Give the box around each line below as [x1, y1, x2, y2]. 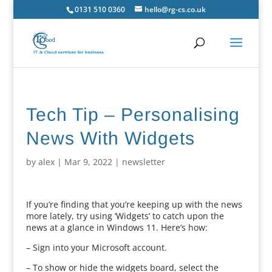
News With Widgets [25, 128, 195, 148]
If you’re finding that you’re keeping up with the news [25, 199, 242, 210]
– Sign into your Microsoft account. [25, 242, 167, 253]
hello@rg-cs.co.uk [144, 4, 206, 15]
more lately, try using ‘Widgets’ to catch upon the [25, 210, 224, 222]
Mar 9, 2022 [64, 156, 112, 168]
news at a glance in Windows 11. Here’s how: [25, 222, 208, 233]
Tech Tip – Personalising [25, 104, 240, 124]
